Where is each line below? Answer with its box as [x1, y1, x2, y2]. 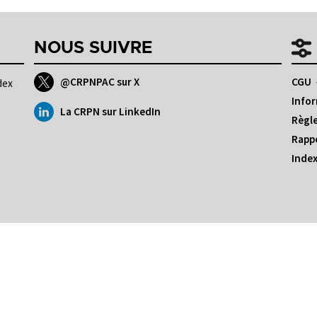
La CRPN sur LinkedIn [60, 105, 161, 118]
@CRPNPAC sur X [60, 75, 140, 88]
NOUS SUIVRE [33, 40, 152, 57]
